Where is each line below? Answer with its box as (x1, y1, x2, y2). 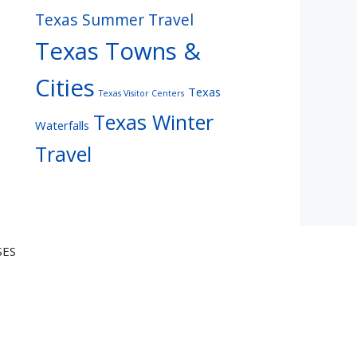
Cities (35, 71, 95, 104)
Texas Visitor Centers (99, 87, 184, 99)
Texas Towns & (35, 34, 201, 67)
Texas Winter (93, 108, 214, 135)
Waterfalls (35, 116, 89, 133)
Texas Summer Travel (35, 8, 194, 30)
